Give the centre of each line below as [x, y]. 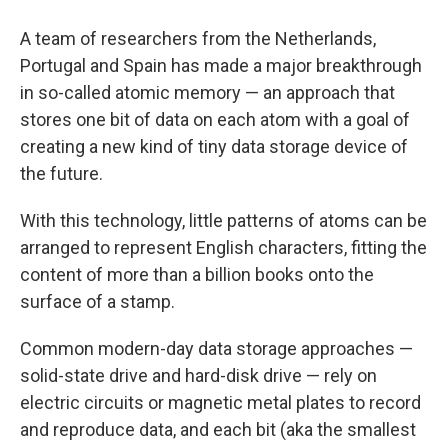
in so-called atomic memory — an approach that [207, 92]
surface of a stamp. [97, 301]
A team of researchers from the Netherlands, [198, 38]
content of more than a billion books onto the [197, 274]
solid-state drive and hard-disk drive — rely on [198, 375]
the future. [61, 173]
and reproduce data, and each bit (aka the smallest [218, 429]
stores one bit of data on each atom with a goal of [215, 119]
